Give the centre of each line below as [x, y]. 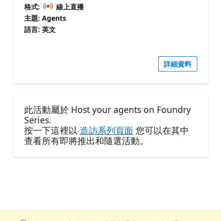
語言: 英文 [40, 30]
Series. [37, 120]
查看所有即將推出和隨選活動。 [86, 140]
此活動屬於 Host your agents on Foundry [107, 109]
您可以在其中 [161, 130]
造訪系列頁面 [106, 130]
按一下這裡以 [52, 130]
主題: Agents [45, 18]
